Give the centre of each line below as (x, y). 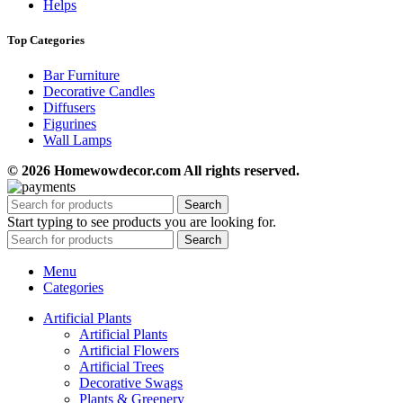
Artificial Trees (121, 367)
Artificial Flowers (129, 351)
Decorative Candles (99, 92)
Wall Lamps (77, 140)
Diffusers (69, 108)
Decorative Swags (131, 383)
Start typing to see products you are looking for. (142, 222)
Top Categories (46, 40)
